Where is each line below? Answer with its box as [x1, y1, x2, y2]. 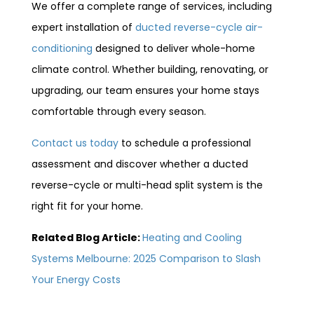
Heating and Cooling [142, 230, 242, 245]
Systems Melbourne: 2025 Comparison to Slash [32, 251, 261, 266]
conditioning [32, 41, 93, 55]
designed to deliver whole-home [93, 41, 255, 55]
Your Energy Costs [32, 272, 121, 287]
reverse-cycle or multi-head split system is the [32, 177, 263, 192]
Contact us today [32, 135, 118, 150]
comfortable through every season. [32, 104, 206, 118]
